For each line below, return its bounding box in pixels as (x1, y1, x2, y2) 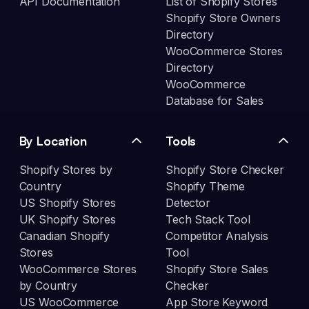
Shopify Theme (166, 179, 245, 194)
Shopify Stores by (19, 163, 112, 177)
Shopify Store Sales (166, 262, 268, 277)
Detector (166, 196, 210, 210)
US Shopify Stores (19, 196, 116, 210)
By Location (19, 133, 87, 149)
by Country (19, 279, 77, 293)
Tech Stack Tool (166, 212, 250, 227)
